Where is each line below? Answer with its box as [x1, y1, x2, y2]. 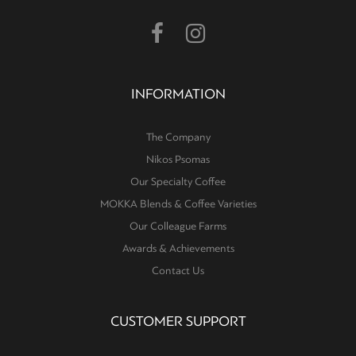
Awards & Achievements [122, 242, 234, 254]
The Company [145, 131, 211, 143]
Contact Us [152, 265, 204, 277]
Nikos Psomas [146, 153, 210, 165]
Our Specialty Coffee [130, 176, 226, 188]
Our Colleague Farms [130, 220, 226, 232]
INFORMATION [130, 86, 226, 102]
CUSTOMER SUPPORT [110, 313, 246, 329]
